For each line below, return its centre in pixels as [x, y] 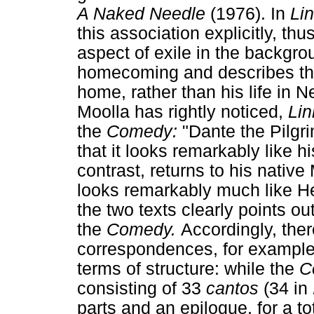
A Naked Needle [144, 13]
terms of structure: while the [188, 268]
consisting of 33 [142, 288]
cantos [235, 288]
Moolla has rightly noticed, [183, 111]
